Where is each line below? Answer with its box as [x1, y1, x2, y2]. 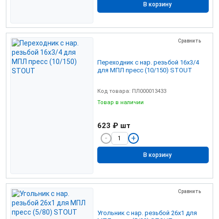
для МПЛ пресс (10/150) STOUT [97, 66, 192, 74]
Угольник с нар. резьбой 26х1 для [97, 209, 197, 217]
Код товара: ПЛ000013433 [97, 88, 166, 94]
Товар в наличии [97, 99, 145, 106]
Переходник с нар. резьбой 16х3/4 [97, 58, 199, 66]
